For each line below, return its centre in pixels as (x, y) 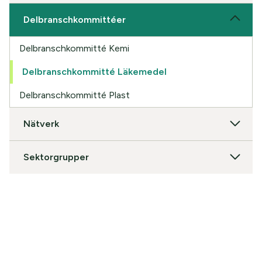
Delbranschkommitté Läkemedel (95, 71)
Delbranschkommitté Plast (75, 95)
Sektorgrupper (56, 157)
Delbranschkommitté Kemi (75, 48)
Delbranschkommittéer (75, 19)
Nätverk (42, 123)
